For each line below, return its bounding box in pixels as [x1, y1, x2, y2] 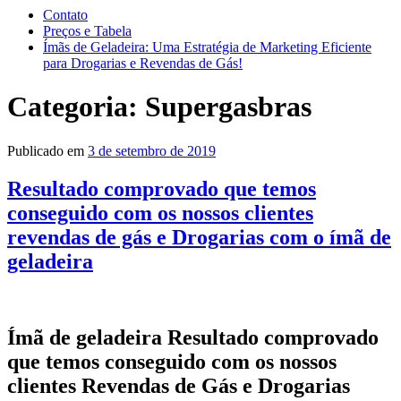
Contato [43, 7, 88, 22]
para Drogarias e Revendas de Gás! [43, 55, 243, 71]
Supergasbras [145, 90, 311, 124]
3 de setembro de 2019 [88, 142, 216, 158]
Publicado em [7, 142, 84, 158]
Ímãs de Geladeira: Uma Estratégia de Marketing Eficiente [43, 39, 371, 55]
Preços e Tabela [43, 23, 132, 38]
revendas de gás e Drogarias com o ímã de [7, 225, 391, 249]
